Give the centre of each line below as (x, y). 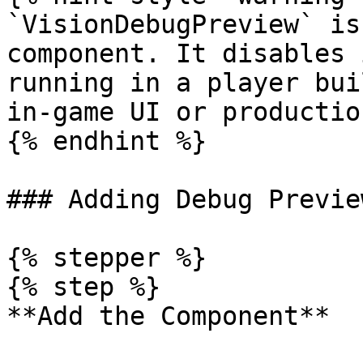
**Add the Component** (168, 316)
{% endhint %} (107, 141)
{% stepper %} (107, 258)
